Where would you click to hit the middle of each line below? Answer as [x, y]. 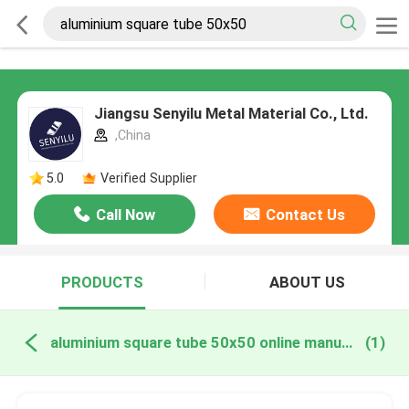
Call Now [126, 215]
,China [131, 136]
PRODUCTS [102, 283]
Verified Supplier [148, 178]
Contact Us [305, 215]
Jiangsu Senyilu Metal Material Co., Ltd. [231, 114]
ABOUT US [307, 283]
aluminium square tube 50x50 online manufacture [346, 343]
